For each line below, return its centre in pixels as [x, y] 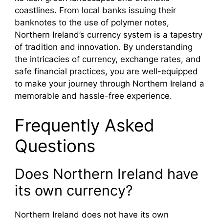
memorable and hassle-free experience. [93, 96]
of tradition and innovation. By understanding [104, 47]
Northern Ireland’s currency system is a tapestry [109, 35]
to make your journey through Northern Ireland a [109, 84]
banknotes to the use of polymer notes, [92, 23]
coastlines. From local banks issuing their [95, 11]
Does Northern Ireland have [107, 174]
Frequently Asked [85, 125]
